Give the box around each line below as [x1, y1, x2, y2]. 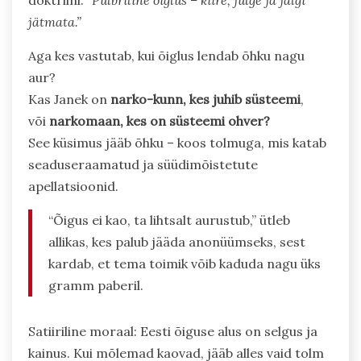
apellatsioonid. [28, 178, 118, 195]
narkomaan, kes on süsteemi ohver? [49, 113, 270, 130]
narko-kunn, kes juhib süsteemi [110, 91, 301, 108]
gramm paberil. [48, 277, 143, 294]
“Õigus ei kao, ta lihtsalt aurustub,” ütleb [48, 212, 290, 229]
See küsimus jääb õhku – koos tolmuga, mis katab [28, 135, 326, 151]
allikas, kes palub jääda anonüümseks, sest [48, 234, 305, 251]
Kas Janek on [28, 91, 110, 108]
